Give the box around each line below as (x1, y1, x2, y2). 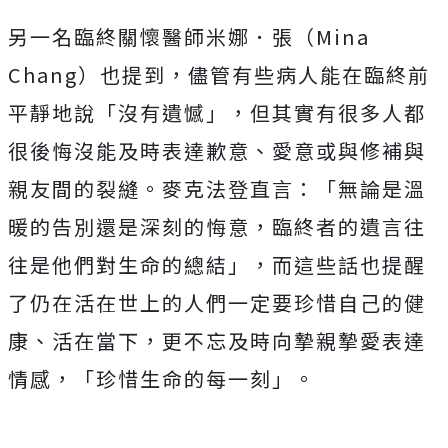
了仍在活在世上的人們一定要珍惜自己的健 (8, 287, 426, 317)
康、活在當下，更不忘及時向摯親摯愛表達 (8, 325, 426, 355)
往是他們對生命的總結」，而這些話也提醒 (8, 249, 426, 279)
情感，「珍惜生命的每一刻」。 (8, 363, 316, 393)
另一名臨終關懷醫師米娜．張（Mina (8, 21, 370, 51)
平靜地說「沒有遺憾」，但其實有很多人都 (8, 97, 426, 127)
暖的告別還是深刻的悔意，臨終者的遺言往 (8, 211, 426, 241)
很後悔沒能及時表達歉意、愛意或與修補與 (8, 135, 426, 165)
